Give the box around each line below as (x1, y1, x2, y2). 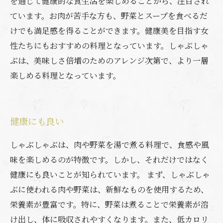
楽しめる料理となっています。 (10, 70, 121, 81)
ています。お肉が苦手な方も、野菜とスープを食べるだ (10, 10, 208, 21)
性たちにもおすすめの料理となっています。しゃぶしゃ (10, 40, 209, 51)
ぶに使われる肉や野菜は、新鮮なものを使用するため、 (10, 184, 209, 195)
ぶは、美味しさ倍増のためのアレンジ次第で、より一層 (10, 55, 209, 66)
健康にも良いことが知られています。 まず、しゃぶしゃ (10, 169, 210, 180)
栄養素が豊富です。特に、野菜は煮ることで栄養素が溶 (10, 199, 209, 210)
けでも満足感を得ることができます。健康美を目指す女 (10, 25, 209, 36)
